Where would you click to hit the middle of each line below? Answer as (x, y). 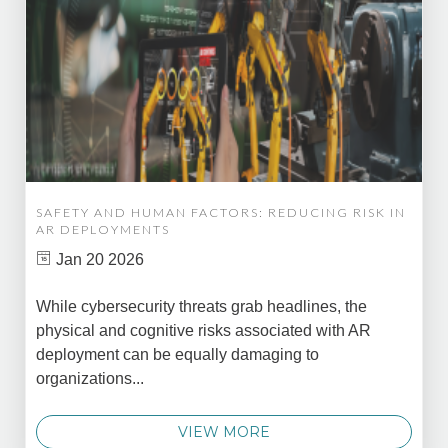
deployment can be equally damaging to (177, 355)
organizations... (90, 379)
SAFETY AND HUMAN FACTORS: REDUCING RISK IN (221, 212)
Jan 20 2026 (98, 259)
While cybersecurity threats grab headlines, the (201, 307)
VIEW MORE (224, 432)
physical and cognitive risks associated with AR (203, 331)
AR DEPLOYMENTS (103, 229)
